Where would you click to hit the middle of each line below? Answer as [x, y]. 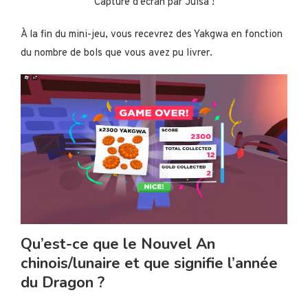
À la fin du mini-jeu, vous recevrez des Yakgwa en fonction [152, 34]
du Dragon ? [63, 282]
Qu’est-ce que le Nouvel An [118, 244]
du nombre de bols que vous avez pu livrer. [117, 53]
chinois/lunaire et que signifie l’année [149, 263]
